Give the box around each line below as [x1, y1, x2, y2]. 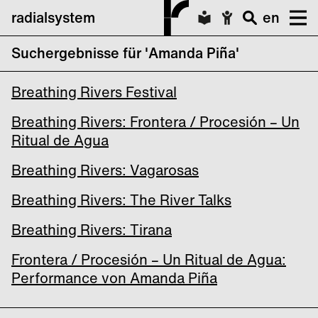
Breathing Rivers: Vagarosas [11, 160, 199, 180]
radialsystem [11, 7, 95, 28]
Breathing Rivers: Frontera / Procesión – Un [11, 111, 300, 132]
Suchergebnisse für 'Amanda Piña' [11, 43, 239, 63]
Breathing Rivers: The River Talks [11, 190, 231, 210]
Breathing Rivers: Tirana [11, 219, 172, 240]
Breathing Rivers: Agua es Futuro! [11, 52, 234, 72]
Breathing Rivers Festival [11, 82, 177, 102]
